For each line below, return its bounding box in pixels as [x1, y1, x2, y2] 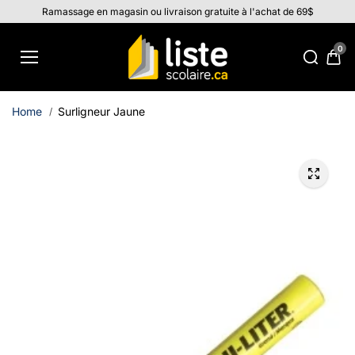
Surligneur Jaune [58, 104, 145, 118]
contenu [16, 14, 62, 28]
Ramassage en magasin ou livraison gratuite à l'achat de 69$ [41, 6, 314, 17]
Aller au [17, 3, 60, 17]
